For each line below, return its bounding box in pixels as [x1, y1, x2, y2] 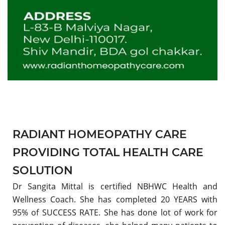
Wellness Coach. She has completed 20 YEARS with [13, 193, 217, 205]
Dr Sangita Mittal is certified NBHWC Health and [13, 180, 217, 192]
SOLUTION [13, 163, 73, 177]
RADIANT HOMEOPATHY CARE [13, 127, 187, 141]
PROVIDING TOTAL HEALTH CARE [13, 145, 203, 159]
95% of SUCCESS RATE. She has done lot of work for [13, 206, 217, 218]
